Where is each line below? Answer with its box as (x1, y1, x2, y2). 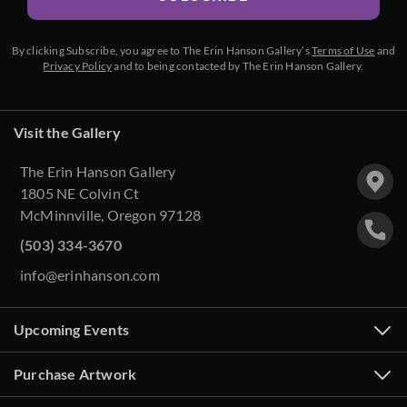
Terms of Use (312, 44, 375, 58)
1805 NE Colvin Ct (20, 184, 140, 203)
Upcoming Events (14, 321, 129, 339)
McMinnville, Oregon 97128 (20, 206, 201, 224)
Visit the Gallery (14, 124, 122, 142)
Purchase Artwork (14, 365, 137, 383)
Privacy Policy (43, 59, 113, 74)
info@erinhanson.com (20, 266, 160, 284)
